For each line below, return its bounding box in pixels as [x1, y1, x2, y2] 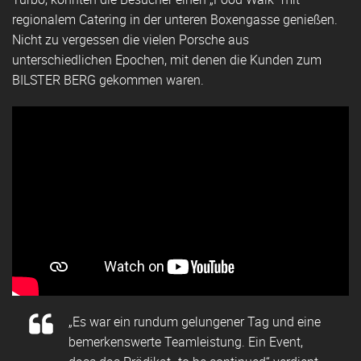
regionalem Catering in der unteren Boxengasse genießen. [12, 10, 338, 29]
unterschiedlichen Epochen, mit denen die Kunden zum [12, 51, 322, 69]
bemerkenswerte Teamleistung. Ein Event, [68, 333, 303, 351]
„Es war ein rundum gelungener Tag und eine [68, 313, 321, 331]
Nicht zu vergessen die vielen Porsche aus [12, 31, 249, 49]
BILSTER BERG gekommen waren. [12, 71, 204, 89]
